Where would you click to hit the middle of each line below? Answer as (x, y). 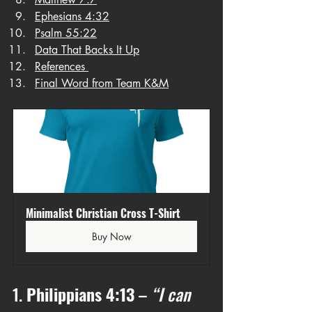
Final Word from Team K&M (102, 83)
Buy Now (111, 236)
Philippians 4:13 (80, 294)
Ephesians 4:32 (72, 16)
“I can (173, 294)
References (62, 67)
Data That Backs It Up (87, 50)
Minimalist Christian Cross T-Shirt (103, 213)
